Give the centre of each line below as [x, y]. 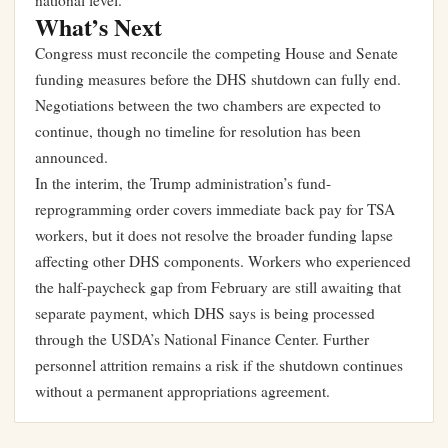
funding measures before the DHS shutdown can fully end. [218, 79]
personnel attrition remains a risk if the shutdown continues [219, 365]
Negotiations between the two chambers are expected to [208, 105]
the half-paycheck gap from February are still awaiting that [218, 287]
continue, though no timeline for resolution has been [198, 131]
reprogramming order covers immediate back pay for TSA [215, 209]
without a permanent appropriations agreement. [182, 391]
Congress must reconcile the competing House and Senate [216, 53]
